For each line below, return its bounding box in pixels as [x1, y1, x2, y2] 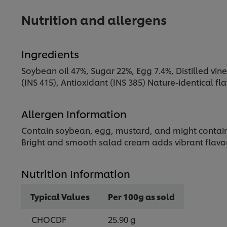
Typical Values [30, 191, 90, 203]
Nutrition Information [21, 166, 130, 181]
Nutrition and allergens [21, 11, 167, 28]
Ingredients [21, 47, 79, 61]
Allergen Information [21, 106, 127, 121]
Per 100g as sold [108, 191, 175, 203]
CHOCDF [31, 213, 66, 225]
